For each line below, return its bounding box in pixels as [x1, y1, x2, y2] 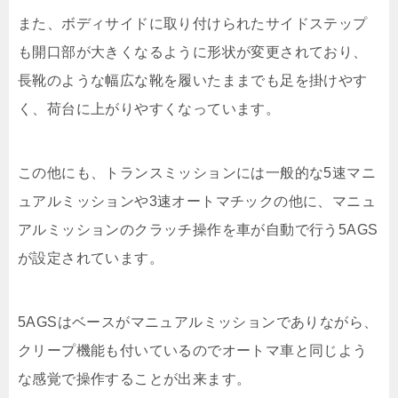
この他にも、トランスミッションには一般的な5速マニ [18, 165, 376, 181]
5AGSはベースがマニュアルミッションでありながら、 [18, 314, 378, 330]
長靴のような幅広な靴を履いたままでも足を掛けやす [18, 73, 368, 89]
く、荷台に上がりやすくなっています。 [18, 101, 281, 117]
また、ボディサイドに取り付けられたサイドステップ [18, 16, 368, 32]
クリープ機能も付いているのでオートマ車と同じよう [18, 343, 368, 359]
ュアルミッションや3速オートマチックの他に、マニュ [18, 194, 376, 210]
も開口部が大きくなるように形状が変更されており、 [18, 44, 368, 60]
